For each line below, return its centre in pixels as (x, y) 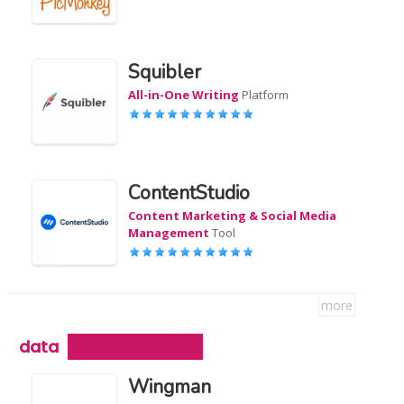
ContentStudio (189, 193)
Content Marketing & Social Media (233, 216)
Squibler (165, 72)
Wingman (170, 387)
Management (169, 233)
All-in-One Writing (184, 95)
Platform (264, 95)
